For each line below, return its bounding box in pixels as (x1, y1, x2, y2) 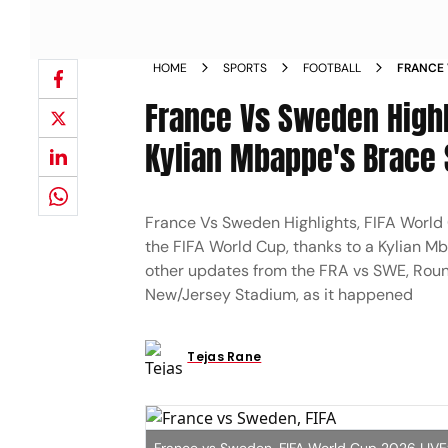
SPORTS (223, 60, 268, 76)
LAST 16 (397, 96, 442, 112)
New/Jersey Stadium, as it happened (145, 284, 414, 305)
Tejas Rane (187, 348, 262, 365)
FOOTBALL (303, 60, 362, 76)
